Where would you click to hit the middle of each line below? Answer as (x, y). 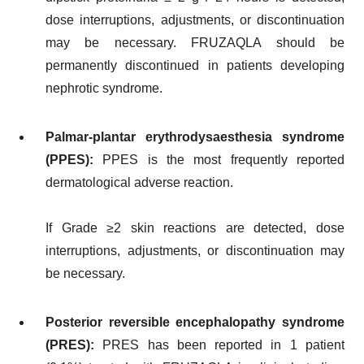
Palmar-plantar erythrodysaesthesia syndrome (195, 136)
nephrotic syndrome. (104, 88)
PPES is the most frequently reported (224, 159)
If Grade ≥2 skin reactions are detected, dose (195, 227)
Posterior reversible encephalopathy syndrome (195, 322)
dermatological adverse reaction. (139, 182)
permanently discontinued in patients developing (195, 65)
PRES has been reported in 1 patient (224, 344)
